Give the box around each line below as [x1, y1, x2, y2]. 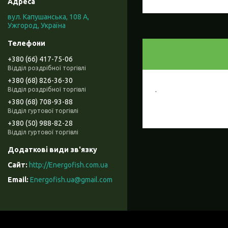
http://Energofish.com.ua [29, 161, 108, 169]
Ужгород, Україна [8, 21, 66, 30]
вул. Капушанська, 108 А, [8, 13, 89, 21]
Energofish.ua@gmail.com [30, 176, 112, 184]
